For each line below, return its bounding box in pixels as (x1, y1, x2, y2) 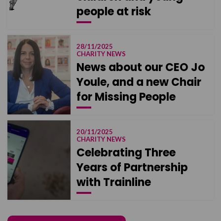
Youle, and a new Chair (76, 74, 201, 90)
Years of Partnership (76, 160, 188, 176)
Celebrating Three (76, 145, 176, 161)
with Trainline (76, 175, 151, 190)
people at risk (76, 4, 151, 20)
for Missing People (76, 89, 176, 105)
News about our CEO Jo (76, 60, 205, 75)
